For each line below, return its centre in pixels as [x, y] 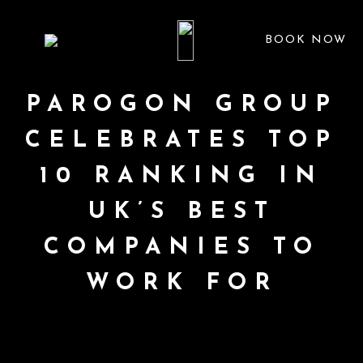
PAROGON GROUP [181, 105]
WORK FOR [181, 284]
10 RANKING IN [181, 177]
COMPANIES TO [181, 248]
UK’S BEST [181, 212]
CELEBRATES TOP [181, 141]
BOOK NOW [306, 40]
